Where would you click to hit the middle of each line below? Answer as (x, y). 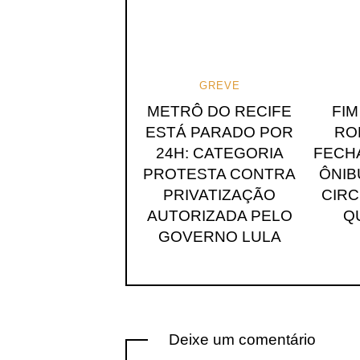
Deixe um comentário (243, 339)
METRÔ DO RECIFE (220, 111)
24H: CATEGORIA (219, 153)
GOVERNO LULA (219, 236)
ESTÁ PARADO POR (220, 132)
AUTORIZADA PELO (219, 215)
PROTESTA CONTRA (220, 174)
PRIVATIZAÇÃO (220, 194)
